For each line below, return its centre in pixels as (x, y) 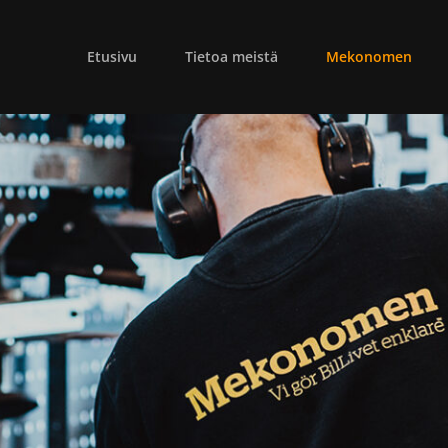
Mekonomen (369, 56)
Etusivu (112, 56)
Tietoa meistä (231, 56)
